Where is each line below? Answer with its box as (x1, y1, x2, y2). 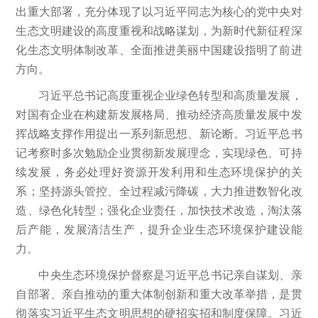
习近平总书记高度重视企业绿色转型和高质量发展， (38, 89, 302, 102)
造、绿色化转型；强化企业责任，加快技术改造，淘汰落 (16, 204, 302, 216)
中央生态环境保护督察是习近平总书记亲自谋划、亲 (38, 268, 302, 281)
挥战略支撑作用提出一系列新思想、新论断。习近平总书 (16, 127, 302, 140)
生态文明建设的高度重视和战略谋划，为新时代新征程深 (16, 24, 302, 37)
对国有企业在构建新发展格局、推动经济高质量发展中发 (16, 108, 302, 121)
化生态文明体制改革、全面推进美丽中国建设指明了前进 (16, 43, 302, 56)
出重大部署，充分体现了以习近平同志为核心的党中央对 (16, 5, 302, 18)
